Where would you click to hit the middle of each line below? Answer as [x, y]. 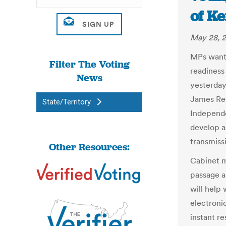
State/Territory [67, 102]
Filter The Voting [89, 64]
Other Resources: [89, 147]
